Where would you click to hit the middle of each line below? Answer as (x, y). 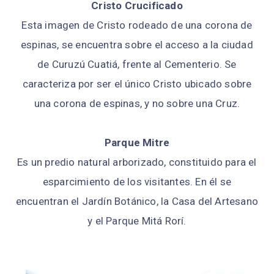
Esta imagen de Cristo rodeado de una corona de (137, 25)
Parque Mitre (137, 143)
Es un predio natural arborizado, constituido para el (137, 162)
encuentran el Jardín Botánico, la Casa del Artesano (137, 202)
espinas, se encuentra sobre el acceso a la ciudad (137, 45)
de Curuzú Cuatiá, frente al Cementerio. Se (137, 65)
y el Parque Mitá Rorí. (137, 221)
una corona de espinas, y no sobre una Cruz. (137, 104)
